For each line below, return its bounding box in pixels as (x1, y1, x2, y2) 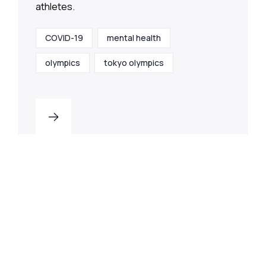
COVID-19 (45, 32, 83, 44)
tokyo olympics (104, 57, 164, 69)
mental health (107, 32, 161, 44)
